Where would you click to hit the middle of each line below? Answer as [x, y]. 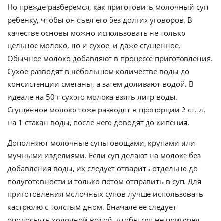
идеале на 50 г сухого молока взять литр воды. [92, 97]
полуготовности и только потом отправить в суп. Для [104, 181]
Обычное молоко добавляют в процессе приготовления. [110, 58]
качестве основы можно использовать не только [96, 33]
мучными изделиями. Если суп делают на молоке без [104, 156]
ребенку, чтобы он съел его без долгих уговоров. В [100, 20]
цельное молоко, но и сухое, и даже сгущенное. [94, 46]
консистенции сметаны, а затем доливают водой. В [101, 84]
